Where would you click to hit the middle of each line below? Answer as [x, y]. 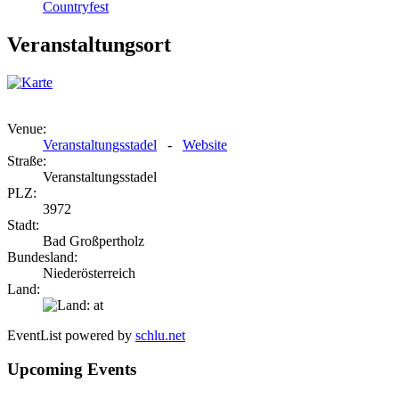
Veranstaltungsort [89, 44]
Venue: [27, 128]
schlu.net [160, 335]
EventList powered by [71, 335]
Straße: [27, 160]
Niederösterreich [89, 273]
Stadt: [23, 224]
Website [205, 144]
